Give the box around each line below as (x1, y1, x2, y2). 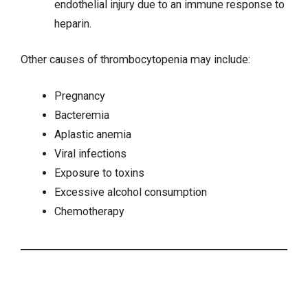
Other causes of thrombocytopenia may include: (21, 53, 250, 67)
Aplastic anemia (54, 127, 131, 141)
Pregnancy (54, 89, 105, 102)
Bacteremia (54, 108, 109, 122)
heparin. (54, 16, 91, 30)
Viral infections (54, 146, 126, 160)
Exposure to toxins (54, 166, 144, 179)
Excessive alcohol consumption (54, 185, 207, 199)
